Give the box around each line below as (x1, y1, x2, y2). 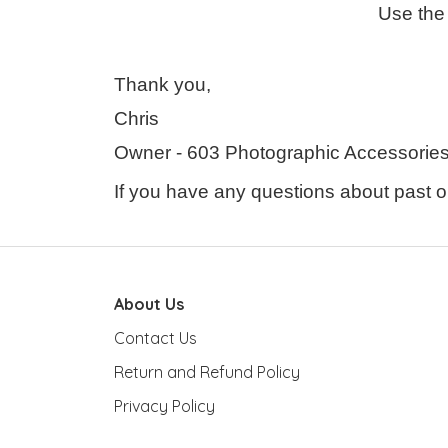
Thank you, (114, 74, 211, 95)
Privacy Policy (114, 396, 215, 416)
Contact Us (114, 328, 197, 348)
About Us (114, 294, 184, 314)
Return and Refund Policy (114, 362, 300, 382)
